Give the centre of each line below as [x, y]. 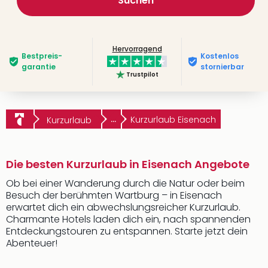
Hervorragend [137, 49]
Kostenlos [220, 56]
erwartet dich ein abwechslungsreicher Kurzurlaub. [123, 207]
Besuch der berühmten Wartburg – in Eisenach [114, 195]
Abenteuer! [32, 243]
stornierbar [223, 67]
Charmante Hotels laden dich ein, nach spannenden [128, 219]
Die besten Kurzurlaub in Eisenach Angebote [128, 164]
